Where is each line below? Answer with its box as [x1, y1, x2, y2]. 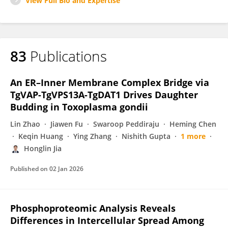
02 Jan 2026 [49, 164, 83, 173]
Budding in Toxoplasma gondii [10, 101, 148, 113]
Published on [10, 164, 49, 173]
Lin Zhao [10, 119, 40, 129]
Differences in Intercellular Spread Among [10, 214, 204, 226]
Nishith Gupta [122, 131, 170, 141]
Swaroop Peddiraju [93, 119, 159, 129]
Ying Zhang [73, 131, 111, 141]
